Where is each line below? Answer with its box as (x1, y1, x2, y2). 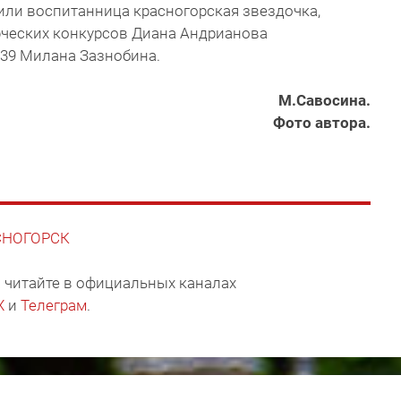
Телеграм (21, 296, 87, 315)
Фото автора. (273, 114, 371, 132)
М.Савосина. (278, 91, 371, 110)
